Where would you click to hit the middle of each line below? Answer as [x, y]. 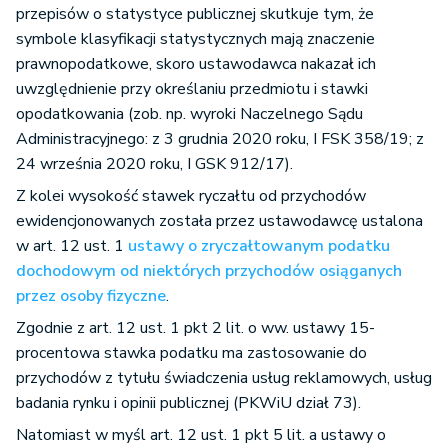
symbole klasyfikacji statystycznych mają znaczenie [195, 39]
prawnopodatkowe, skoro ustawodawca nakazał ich [196, 64]
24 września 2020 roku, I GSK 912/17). [154, 164]
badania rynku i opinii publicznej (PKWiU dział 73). [188, 403]
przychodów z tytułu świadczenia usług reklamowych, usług [224, 378]
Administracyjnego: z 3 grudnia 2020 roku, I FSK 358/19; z [220, 139]
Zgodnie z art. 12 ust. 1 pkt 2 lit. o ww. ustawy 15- [195, 328]
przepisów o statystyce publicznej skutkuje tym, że [195, 14]
